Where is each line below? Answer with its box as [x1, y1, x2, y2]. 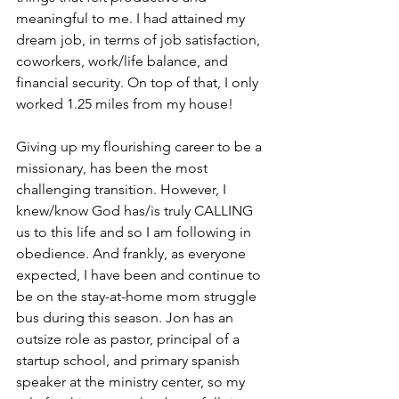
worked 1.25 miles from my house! [16, 94, 240, 112]
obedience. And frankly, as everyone [16, 244, 249, 262]
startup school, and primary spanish [16, 351, 243, 369]
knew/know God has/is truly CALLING [16, 201, 256, 219]
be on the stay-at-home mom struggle [16, 287, 260, 305]
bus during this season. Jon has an [16, 308, 237, 326]
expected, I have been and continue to [16, 265, 265, 283]
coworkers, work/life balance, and [16, 52, 232, 69]
